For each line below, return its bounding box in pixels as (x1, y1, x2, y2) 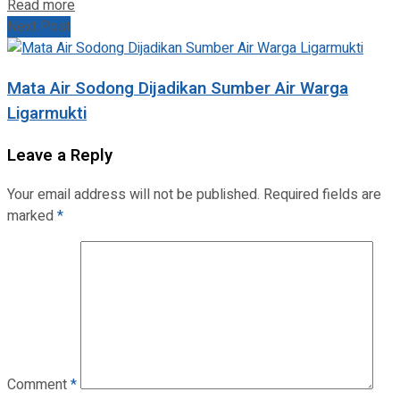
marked (7, 205, 57, 228)
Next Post (7, 16, 71, 38)
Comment (7, 374, 71, 396)
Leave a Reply (7, 142, 112, 168)
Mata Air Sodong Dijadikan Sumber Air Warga (7, 75, 348, 101)
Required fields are (263, 184, 381, 206)
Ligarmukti (7, 100, 87, 126)
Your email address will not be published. (7, 184, 260, 206)
